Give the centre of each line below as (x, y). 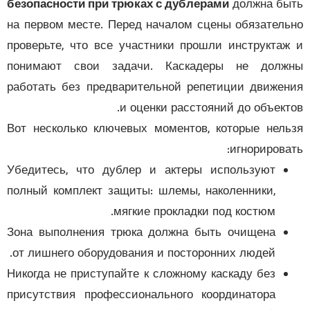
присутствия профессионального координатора (162, 295)
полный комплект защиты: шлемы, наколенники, (162, 191)
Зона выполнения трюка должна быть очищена (162, 233)
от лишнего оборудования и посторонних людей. (165, 254)
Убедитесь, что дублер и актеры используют (162, 171)
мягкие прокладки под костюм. (215, 212)
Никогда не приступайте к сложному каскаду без (162, 274)
